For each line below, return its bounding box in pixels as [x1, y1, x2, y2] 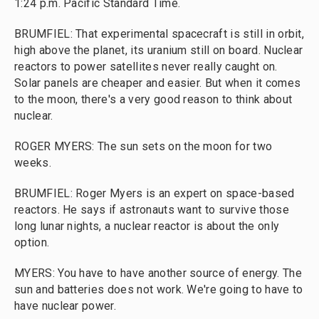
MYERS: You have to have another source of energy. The [14, 266, 302, 280]
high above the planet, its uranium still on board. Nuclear [14, 43, 303, 57]
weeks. [14, 156, 51, 169]
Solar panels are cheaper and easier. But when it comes [14, 76, 301, 90]
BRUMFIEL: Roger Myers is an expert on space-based [14, 187, 295, 200]
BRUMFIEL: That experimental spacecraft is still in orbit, [14, 27, 305, 41]
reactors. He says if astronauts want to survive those [14, 203, 289, 216]
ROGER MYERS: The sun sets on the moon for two [14, 140, 273, 153]
